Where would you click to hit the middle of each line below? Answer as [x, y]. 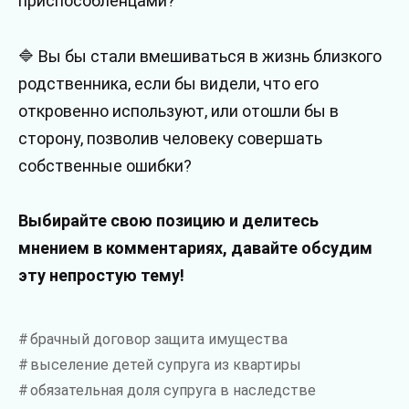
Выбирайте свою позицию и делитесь [168, 221]
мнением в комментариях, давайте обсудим [195, 248]
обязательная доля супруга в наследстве [173, 391]
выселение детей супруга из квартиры [165, 365]
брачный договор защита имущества [158, 340]
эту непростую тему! [101, 276]
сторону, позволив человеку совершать [170, 138]
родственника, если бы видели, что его [168, 83]
